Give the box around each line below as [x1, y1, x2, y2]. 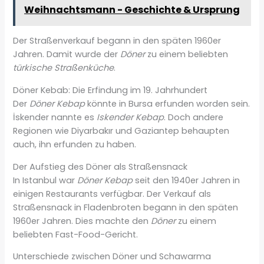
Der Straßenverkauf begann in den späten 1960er [13, 35, 222, 47]
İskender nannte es [13, 111, 97, 124]
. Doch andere [164, 111, 224, 124]
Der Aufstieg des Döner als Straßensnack [13, 160, 188, 173]
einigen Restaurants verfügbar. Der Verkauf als [13, 187, 212, 200]
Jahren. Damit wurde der [13, 48, 121, 61]
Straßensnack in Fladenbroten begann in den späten [13, 201, 239, 213]
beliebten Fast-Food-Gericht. [13, 228, 138, 240]
